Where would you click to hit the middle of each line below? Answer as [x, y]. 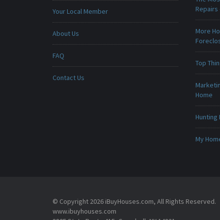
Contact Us [69, 78]
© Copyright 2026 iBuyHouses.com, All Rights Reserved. [134, 201]
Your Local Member [80, 11]
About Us [66, 33]
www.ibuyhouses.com [84, 211]
